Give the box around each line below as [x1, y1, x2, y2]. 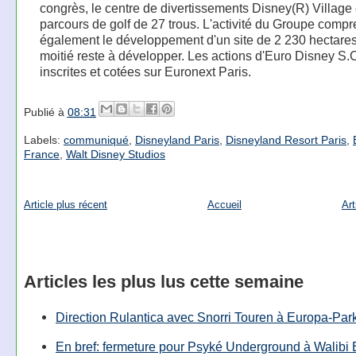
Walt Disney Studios [65, 147, 165, 161]
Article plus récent [23, 199, 107, 211]
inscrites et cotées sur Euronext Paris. [39, 64, 251, 79]
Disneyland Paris [134, 133, 219, 146]
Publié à [23, 106, 68, 119]
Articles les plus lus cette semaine [23, 272, 304, 292]
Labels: [23, 133, 64, 146]
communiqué [63, 133, 129, 146]
